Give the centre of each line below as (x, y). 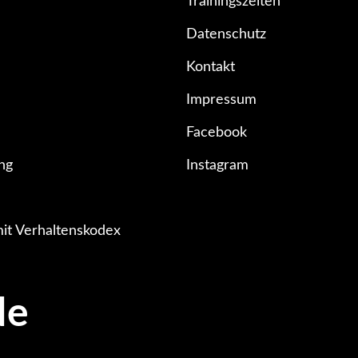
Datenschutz (226, 34)
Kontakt (210, 67)
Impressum (221, 100)
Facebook (216, 133)
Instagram (217, 165)
